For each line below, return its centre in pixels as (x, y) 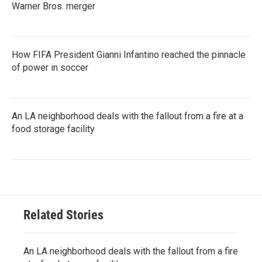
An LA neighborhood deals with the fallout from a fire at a (127, 116)
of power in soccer (50, 67)
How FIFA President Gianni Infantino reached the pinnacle (129, 54)
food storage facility (53, 129)
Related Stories (63, 215)
